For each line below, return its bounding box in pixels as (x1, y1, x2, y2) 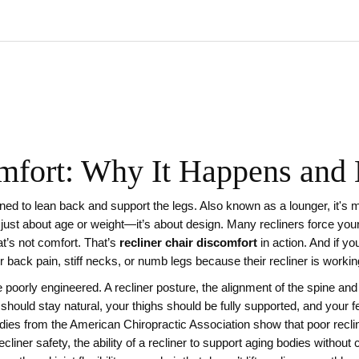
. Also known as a (194, 200, 289, 212)
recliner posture (115, 281, 196, 294)
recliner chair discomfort (119, 236, 257, 249)
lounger (289, 200, 327, 212)
